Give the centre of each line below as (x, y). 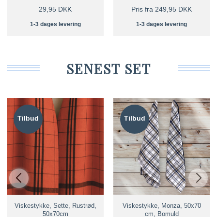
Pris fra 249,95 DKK (162, 9)
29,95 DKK (55, 9)
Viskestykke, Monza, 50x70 (162, 205)
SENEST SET (108, 69)
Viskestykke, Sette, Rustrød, (55, 205)
